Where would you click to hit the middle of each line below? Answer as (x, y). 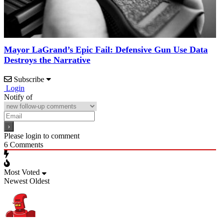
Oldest (40, 181)
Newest (16, 181)
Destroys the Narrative (47, 60)
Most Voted (22, 172)
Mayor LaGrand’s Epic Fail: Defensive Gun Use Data (106, 49)
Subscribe (29, 79)
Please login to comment (42, 136)
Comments (26, 144)
